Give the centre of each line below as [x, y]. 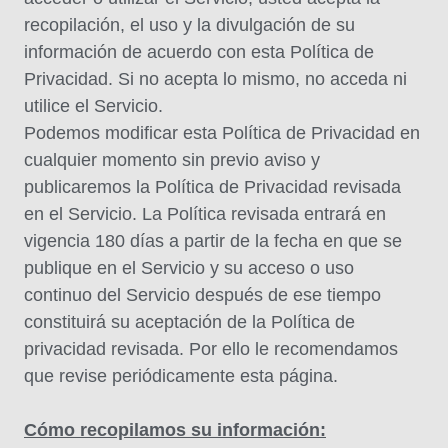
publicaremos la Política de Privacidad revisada [212, 187]
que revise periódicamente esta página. [181, 376]
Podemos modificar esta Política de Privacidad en [222, 133]
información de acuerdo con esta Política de [199, 52]
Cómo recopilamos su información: [175, 430]
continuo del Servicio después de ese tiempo [202, 295]
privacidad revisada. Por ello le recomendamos [211, 349]
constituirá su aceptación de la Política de [189, 322]
